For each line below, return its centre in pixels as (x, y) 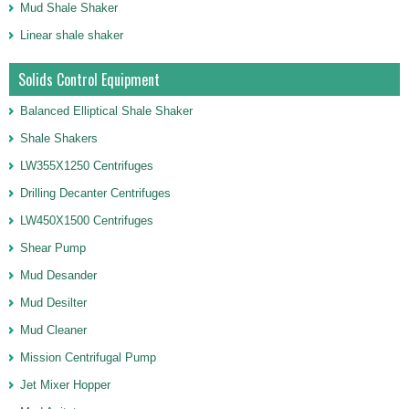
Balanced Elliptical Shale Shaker (106, 111)
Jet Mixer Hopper (65, 385)
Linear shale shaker (72, 35)
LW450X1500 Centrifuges (87, 220)
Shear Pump (53, 248)
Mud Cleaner (53, 330)
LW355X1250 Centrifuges (87, 166)
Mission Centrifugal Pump (88, 357)
